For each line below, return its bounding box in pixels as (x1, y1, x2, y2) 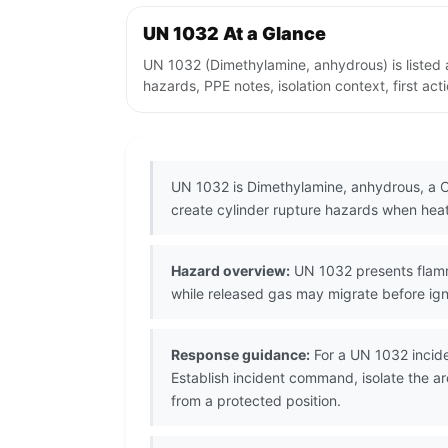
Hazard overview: (171, 262, 290, 280)
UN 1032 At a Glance (143, 23, 326, 45)
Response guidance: (171, 346, 310, 364)
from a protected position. (171, 392, 341, 410)
